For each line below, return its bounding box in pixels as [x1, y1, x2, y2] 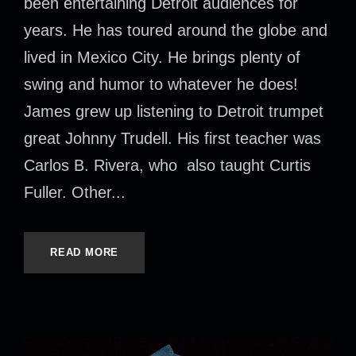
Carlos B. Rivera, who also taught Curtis [24, 157, 311, 175]
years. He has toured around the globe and [24, 21, 327, 40]
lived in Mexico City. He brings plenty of [24, 48, 300, 67]
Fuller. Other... [24, 184, 126, 202]
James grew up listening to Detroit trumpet [24, 103, 323, 121]
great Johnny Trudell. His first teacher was [24, 130, 321, 148]
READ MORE [50, 246, 119, 259]
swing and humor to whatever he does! [24, 75, 298, 94]
